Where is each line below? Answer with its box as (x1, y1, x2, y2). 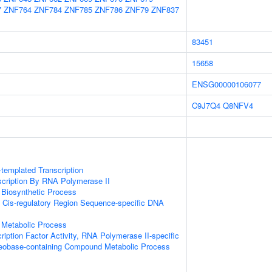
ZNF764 (4, 4, 32, 15)
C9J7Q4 (192, 100, 220, 111)
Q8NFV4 (223, 100, 253, 111)
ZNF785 (64, 4, 92, 15)
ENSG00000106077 (192, 78, 261, 90)
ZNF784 (34, 4, 62, 15)
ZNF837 (151, 4, 179, 15)
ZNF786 (95, 4, 123, 15)
